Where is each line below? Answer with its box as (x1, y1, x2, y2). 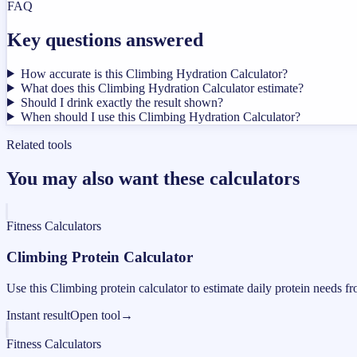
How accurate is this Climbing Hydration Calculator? (20, 66, 288, 80)
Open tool (70, 308, 120, 322)
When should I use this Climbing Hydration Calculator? (20, 109, 300, 124)
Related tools (6, 137, 72, 151)
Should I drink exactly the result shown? (20, 95, 223, 109)
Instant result (6, 308, 70, 322)
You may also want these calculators (6, 167, 300, 189)
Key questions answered (7, 29, 203, 50)
